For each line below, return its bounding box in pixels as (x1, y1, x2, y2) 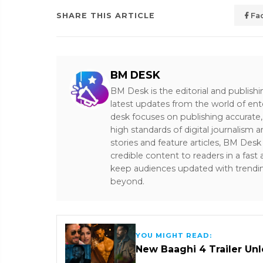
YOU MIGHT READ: (136, 231, 212, 240)
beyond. (110, 176, 144, 187)
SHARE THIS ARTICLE (56, 11, 155, 20)
